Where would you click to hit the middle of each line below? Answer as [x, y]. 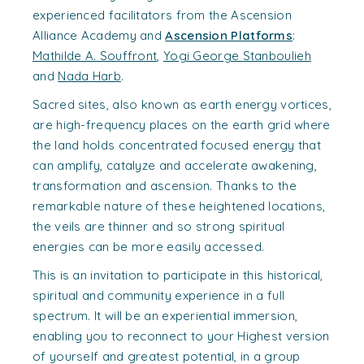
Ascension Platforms [229, 35]
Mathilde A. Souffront [95, 56]
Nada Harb [89, 76]
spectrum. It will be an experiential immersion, [165, 316]
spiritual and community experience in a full [159, 295]
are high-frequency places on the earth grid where [182, 125]
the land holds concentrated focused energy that [177, 145]
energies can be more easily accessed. [149, 247]
